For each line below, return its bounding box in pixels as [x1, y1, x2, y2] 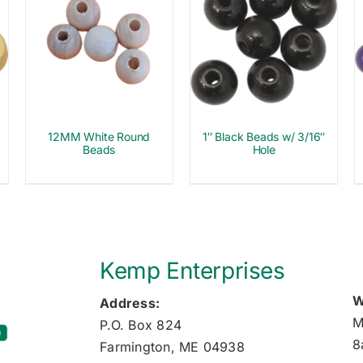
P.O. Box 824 [100, 317, 182, 334]
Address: [100, 295, 160, 312]
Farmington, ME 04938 [100, 339, 245, 356]
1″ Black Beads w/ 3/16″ [203, 130, 326, 144]
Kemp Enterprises [100, 257, 285, 285]
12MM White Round [48, 130, 151, 144]
